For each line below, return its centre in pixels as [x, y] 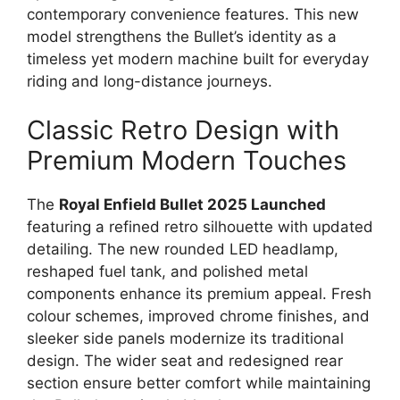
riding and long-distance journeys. [150, 81]
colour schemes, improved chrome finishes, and [198, 317]
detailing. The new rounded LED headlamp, [183, 250]
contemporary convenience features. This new [193, 14]
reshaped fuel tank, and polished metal [167, 272]
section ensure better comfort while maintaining [199, 383]
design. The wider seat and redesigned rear [185, 361]
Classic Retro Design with [183, 130]
